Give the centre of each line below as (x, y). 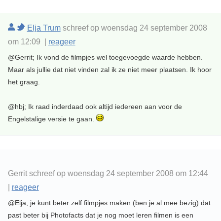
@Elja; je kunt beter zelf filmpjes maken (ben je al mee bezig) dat (109, 203)
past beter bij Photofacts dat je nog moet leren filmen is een (100, 215)
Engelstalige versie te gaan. (52, 119)
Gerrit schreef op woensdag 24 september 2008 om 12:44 (109, 174)
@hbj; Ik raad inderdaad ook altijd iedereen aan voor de (95, 107)
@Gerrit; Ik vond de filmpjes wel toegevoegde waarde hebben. (105, 57)
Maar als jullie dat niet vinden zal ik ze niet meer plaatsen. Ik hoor (110, 70)
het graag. (24, 82)
